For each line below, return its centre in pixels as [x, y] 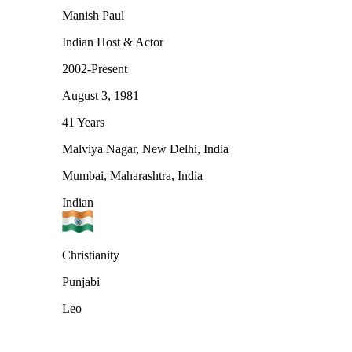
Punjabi [81, 281]
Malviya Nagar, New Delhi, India [145, 148]
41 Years [83, 122]
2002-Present [95, 68]
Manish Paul [93, 15]
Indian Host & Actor [113, 42]
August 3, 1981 [101, 95]
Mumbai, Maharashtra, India [132, 175]
